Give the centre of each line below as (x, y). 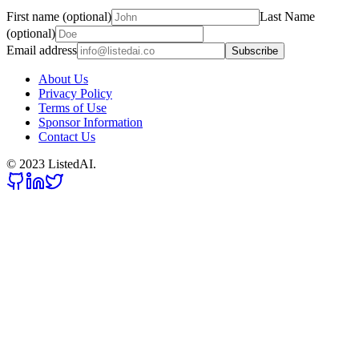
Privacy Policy (75, 93)
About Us (63, 79)
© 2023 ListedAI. (51, 163)
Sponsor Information (91, 122)
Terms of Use (73, 107)
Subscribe (255, 50)
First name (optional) (59, 16)
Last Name (287, 16)
